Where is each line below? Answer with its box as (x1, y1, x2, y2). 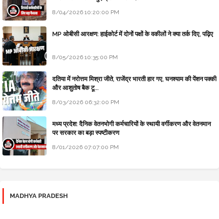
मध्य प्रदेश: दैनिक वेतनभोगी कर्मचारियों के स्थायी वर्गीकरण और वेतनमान (52, 120, 211, 128)
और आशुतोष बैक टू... (52, 84, 99, 92)
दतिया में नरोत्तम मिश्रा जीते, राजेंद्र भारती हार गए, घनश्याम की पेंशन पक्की (52, 75, 217, 83)
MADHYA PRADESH (10, 192, 68, 200)
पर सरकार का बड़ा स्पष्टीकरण (52, 129, 119, 137)
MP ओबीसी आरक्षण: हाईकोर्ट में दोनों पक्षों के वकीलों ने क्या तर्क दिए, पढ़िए (52, 30, 213, 38)
